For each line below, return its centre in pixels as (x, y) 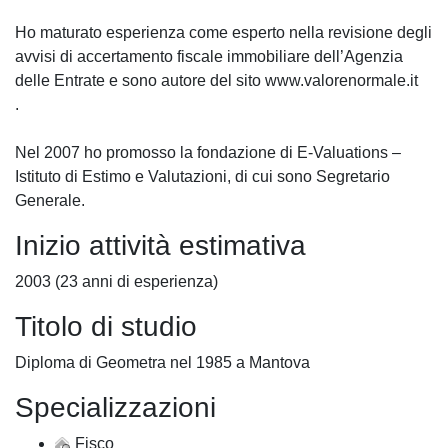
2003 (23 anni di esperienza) (116, 282)
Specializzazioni (115, 408)
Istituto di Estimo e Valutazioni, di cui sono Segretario (202, 177)
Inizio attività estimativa (160, 246)
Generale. (50, 201)
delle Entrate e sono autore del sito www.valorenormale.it (216, 81)
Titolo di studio (106, 327)
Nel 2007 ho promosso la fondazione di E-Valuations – (208, 153)
